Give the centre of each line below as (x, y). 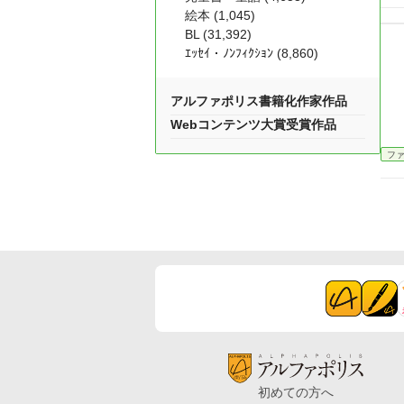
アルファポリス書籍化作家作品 (259, 101)
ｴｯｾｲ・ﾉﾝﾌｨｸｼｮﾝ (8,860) (252, 53)
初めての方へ (296, 392)
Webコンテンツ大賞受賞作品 (253, 124)
